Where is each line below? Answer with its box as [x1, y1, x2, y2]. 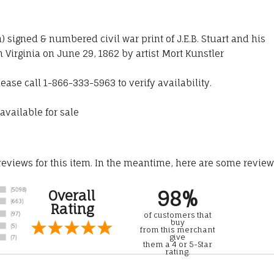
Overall [48, 187, 95, 204]
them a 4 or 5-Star [143, 240, 212, 250]
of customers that [143, 210, 212, 220]
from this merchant [139, 225, 215, 235]
